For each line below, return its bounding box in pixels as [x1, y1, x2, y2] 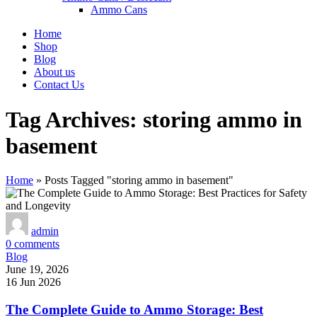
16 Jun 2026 [6, 276, 61, 289]
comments [14, 238, 59, 250]
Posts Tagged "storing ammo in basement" [45, 174, 234, 187]
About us [34, 66, 75, 79]
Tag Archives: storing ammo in [6, 106, 302, 132]
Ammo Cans [91, 4, 147, 16]
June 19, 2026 [6, 263, 69, 276]
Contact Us [34, 79, 84, 91]
